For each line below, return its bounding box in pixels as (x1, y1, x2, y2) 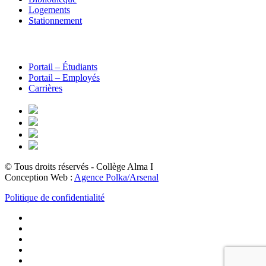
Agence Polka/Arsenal (74, 172, 159, 183)
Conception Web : (5, 172, 74, 183)
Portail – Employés (28, 72, 100, 83)
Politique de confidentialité (5, 192, 104, 203)
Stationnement (28, 15, 82, 26)
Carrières (28, 83, 62, 93)
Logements (28, 5, 70, 15)
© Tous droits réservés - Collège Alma (5, 161, 148, 172)
